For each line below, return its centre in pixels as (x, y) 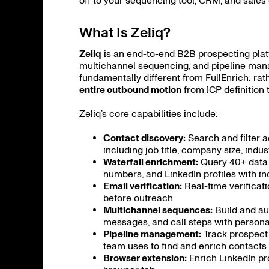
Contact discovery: (144, 138)
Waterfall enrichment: (151, 162)
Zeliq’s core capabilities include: (149, 114)
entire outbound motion (130, 90)
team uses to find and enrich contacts (185, 246)
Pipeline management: (152, 234)
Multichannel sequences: (158, 210)
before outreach (138, 198)
